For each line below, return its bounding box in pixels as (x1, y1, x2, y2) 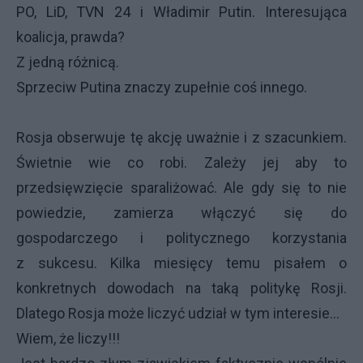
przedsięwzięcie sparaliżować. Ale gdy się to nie (16, 179, 347, 196)
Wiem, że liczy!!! (16, 330, 120, 347)
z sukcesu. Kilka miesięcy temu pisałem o (16, 254, 347, 271)
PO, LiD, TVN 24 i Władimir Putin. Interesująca (16, 3, 347, 20)
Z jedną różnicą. (16, 53, 119, 70)
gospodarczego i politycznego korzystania (16, 229, 347, 246)
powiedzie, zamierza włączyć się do (16, 204, 347, 221)
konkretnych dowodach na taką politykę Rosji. (16, 280, 347, 297)
